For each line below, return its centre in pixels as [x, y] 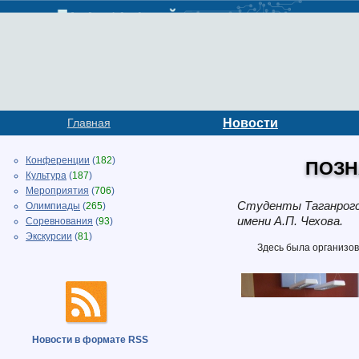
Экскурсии [49, 236]
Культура [46, 175]
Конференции [58, 160]
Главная [89, 123]
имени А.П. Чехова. [290, 221]
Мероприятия [57, 191]
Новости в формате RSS [90, 340]
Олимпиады [53, 206]
